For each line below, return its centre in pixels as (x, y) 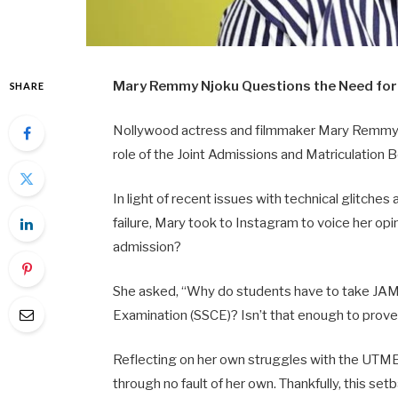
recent (193, 199)
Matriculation (347, 154)
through (139, 383)
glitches (367, 199)
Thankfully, (312, 383)
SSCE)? (218, 315)
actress (206, 130)
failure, (134, 223)
